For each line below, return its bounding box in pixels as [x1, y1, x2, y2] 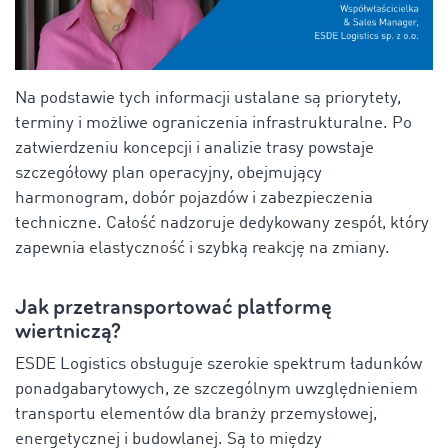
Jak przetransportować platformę [15, 294, 332, 322]
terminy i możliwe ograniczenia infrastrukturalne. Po [15, 115, 412, 133]
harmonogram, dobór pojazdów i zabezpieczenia [15, 190, 373, 208]
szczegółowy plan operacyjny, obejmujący [15, 165, 322, 183]
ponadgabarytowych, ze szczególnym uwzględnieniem [15, 381, 418, 399]
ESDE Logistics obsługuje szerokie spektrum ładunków [15, 356, 422, 374]
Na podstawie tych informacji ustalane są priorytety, [15, 90, 401, 108]
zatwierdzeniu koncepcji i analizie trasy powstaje [15, 140, 374, 158]
